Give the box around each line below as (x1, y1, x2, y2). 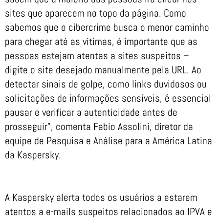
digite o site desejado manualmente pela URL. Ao (5, 63, 201, 77)
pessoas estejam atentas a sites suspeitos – (5, 49, 189, 63)
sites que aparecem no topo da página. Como (5, 6, 186, 20)
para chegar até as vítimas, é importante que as (5, 35, 197, 48)
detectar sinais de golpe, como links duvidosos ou (5, 77, 207, 91)
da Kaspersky (5, 148, 59, 162)
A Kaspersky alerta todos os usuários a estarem (5, 191, 197, 204)
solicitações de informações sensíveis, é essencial (5, 91, 211, 105)
